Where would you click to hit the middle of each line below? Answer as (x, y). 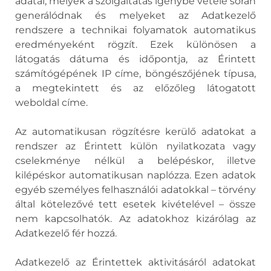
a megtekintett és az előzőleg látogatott (135, 88)
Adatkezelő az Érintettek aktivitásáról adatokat (135, 262)
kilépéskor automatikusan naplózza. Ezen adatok (135, 175)
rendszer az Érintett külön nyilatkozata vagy (135, 146)
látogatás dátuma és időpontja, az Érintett (135, 59)
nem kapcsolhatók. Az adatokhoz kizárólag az (135, 219)
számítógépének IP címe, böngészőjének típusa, (135, 73)
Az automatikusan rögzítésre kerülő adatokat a (135, 132)
